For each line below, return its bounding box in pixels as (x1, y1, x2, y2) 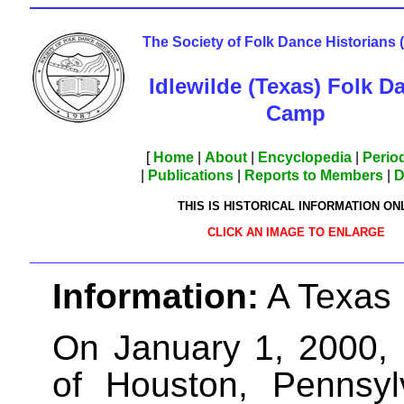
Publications (148, 168, 234, 183)
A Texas (259, 277, 401, 316)
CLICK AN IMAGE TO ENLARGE (207, 225, 385, 240)
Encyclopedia (257, 150, 352, 165)
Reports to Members (244, 168, 383, 183)
